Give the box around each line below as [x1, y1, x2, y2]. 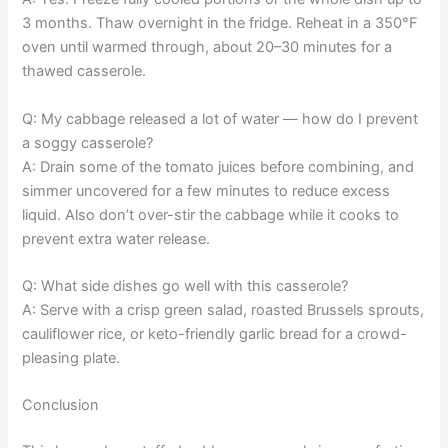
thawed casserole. [22, 62, 147, 81]
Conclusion [22, 396, 100, 415]
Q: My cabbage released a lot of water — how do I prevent [22, 109, 419, 128]
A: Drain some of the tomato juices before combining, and [22, 157, 415, 176]
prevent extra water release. [22, 229, 211, 248]
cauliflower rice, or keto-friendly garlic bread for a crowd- [22, 324, 408, 343]
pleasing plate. [22, 348, 121, 367]
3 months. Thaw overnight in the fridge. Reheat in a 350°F [22, 14, 419, 33]
